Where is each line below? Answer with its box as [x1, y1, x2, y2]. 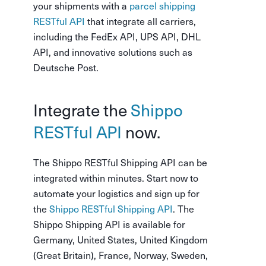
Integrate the [33, 97, 131, 122]
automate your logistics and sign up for [33, 186, 199, 200]
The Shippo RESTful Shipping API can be [33, 155, 207, 169]
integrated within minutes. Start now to [33, 170, 198, 185]
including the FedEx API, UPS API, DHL [33, 29, 201, 43]
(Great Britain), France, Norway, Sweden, [33, 248, 208, 262]
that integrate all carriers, [85, 14, 196, 28]
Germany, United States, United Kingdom [33, 232, 208, 246]
